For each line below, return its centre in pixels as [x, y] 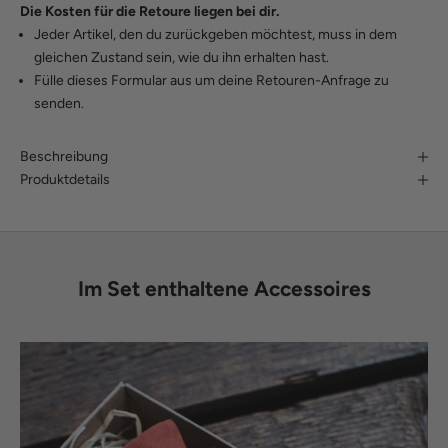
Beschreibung [64, 157]
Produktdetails [65, 180]
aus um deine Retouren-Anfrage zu [278, 81]
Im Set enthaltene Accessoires [224, 289]
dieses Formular [117, 81]
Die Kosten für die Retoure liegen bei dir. [151, 12]
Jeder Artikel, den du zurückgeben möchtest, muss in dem [215, 35]
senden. [59, 104]
